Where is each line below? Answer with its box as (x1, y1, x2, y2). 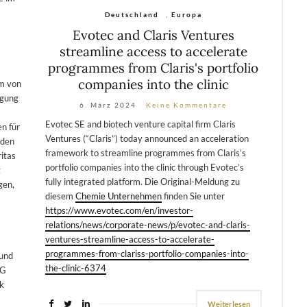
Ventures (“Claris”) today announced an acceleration (45, 132, 249, 144)
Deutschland (104, 10, 159, 19)
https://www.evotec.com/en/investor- (45, 204, 193, 216)
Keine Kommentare (146, 100, 228, 109)
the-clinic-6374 (45, 262, 106, 273)
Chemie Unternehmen (75, 190, 162, 201)
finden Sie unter (161, 190, 225, 201)
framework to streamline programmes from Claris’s (45, 147, 246, 158)
